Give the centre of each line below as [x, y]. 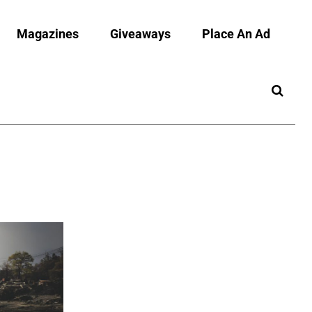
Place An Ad [236, 33]
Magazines [48, 33]
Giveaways [140, 33]
